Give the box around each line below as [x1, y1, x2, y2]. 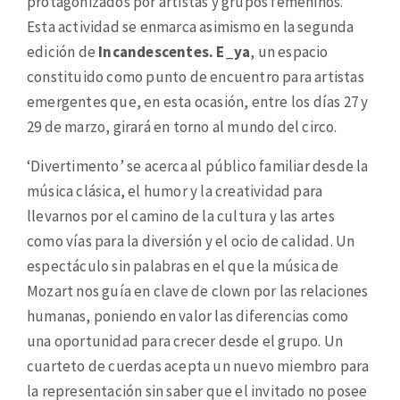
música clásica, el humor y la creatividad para [27, 180, 323, 201]
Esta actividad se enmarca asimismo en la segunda [27, 16, 354, 37]
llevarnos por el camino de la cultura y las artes [27, 205, 335, 226]
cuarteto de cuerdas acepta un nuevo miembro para [27, 355, 370, 376]
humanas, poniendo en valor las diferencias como [27, 305, 349, 326]
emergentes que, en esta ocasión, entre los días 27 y [27, 91, 369, 112]
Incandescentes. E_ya [98, 41, 251, 62]
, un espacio [250, 41, 329, 62]
